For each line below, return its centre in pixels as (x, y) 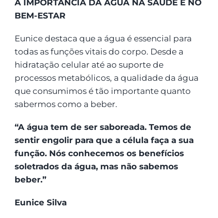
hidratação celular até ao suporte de (89, 65)
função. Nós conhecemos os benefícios (99, 154)
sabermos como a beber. (66, 104)
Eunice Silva (40, 203)
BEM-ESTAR (40, 16)
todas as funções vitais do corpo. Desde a (99, 52)
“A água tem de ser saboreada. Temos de (103, 127)
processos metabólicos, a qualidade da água (106, 78)
